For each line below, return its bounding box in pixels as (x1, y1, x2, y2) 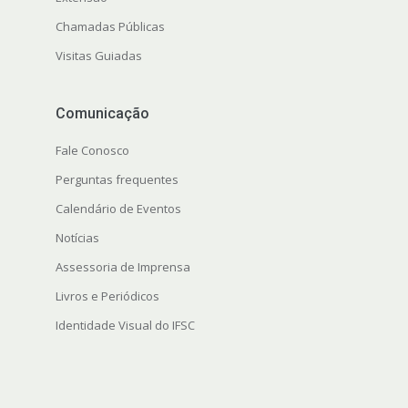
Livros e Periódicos (55, 288, 159, 305)
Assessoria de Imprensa (55, 259, 190, 276)
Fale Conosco (55, 142, 129, 159)
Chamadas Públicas (55, 18, 165, 36)
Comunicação (55, 105, 149, 123)
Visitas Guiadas (55, 47, 142, 65)
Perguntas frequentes (55, 171, 178, 189)
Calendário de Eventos (55, 200, 181, 218)
